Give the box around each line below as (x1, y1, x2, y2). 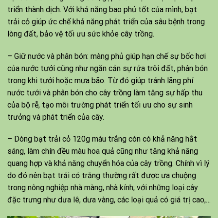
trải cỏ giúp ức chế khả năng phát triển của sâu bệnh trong (7, 17, 205, 26)
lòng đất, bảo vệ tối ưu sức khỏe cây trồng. (7, 29, 154, 38)
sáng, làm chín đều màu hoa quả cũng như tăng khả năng (7, 146, 198, 156)
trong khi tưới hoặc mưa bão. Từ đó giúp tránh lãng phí (7, 75, 193, 85)
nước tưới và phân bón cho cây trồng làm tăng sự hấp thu (7, 88, 202, 97)
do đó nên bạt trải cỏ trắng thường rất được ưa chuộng (7, 171, 196, 181)
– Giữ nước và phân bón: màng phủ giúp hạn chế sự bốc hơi (7, 51, 206, 61)
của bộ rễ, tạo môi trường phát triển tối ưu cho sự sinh (7, 100, 193, 109)
